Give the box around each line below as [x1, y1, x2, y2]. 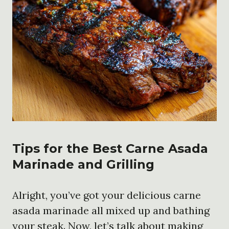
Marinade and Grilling [12, 156, 154, 172]
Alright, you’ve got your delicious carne [12, 188, 201, 201]
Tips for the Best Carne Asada [12, 141, 208, 156]
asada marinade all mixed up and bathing [12, 203, 210, 217]
